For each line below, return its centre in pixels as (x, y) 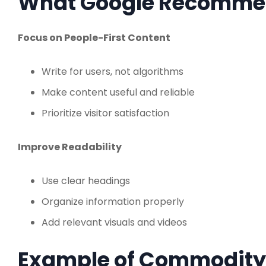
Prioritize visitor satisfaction (105, 113)
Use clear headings (86, 180)
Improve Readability (70, 147)
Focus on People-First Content (94, 37)
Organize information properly (113, 201)
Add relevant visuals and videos (114, 222)
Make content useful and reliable (118, 92)
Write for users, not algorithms (113, 71)
